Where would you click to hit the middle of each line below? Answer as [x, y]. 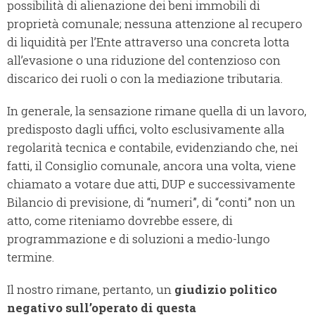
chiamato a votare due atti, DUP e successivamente [151, 184]
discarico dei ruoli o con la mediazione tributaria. [145, 79]
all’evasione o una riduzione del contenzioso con [144, 60]
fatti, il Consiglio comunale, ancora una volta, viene [152, 166]
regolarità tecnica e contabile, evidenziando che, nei [153, 148]
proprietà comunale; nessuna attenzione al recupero [155, 24]
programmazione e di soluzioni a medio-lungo [139, 239]
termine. [31, 257]
